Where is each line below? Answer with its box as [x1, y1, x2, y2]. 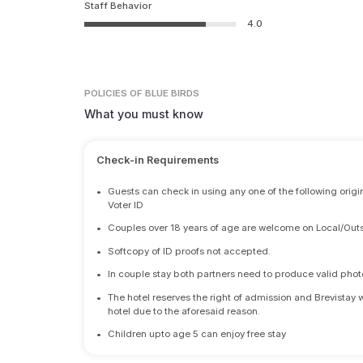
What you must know [84, 107, 204, 122]
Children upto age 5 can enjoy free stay [108, 328, 287, 340]
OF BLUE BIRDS [130, 88, 200, 100]
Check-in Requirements [96, 153, 219, 167]
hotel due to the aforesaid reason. [108, 305, 261, 317]
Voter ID [108, 199, 144, 211]
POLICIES [84, 88, 128, 100]
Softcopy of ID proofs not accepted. [108, 245, 271, 257]
